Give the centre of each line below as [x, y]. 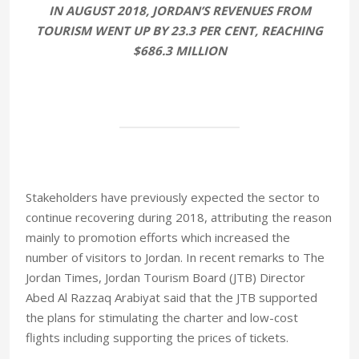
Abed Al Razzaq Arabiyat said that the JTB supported [171, 297]
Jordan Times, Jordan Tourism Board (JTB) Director [165, 277]
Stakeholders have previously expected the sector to [173, 197]
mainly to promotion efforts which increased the [158, 237]
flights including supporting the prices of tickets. [157, 337]
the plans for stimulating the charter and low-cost [162, 317]
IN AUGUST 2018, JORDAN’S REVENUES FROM [179, 10]
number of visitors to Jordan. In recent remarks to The [175, 257]
